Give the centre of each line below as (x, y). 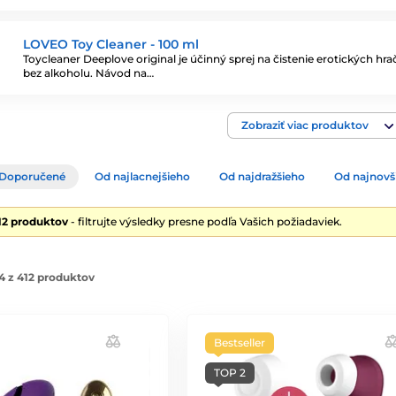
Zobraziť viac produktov (305, 125)
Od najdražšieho (262, 176)
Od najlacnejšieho (142, 176)
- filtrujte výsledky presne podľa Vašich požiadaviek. (205, 221)
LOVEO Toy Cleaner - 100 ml (111, 44)
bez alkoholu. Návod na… (88, 72)
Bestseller (239, 343)
